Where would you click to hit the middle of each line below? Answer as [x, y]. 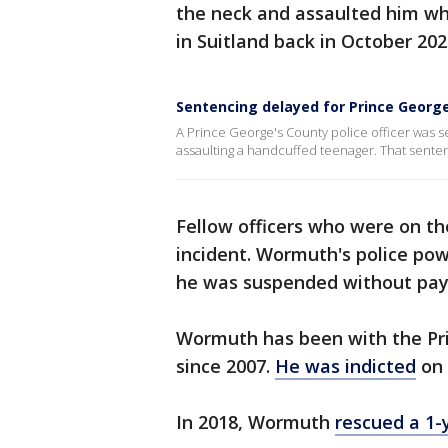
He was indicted [345, 366]
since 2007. [225, 366]
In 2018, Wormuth [255, 422]
